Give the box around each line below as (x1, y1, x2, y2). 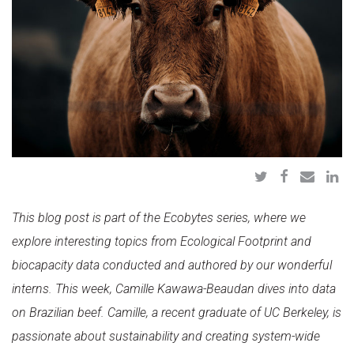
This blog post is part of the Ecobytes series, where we (12, 209, 306, 225)
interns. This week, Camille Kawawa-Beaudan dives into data (12, 281, 336, 296)
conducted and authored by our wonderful (100, 257, 332, 273)
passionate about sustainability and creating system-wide (12, 328, 320, 344)
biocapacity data (12, 257, 100, 273)
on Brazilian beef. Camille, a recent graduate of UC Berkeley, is (12, 304, 341, 320)
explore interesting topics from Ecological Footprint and (12, 233, 311, 249)
